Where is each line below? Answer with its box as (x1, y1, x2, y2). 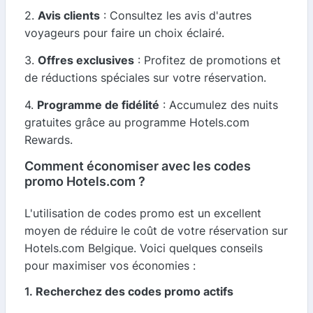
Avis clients (38, 8, 100, 22)
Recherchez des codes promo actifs (36, 284, 233, 298)
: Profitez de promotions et (134, 53, 281, 67)
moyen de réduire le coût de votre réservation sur (24, 224, 288, 238)
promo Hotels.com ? (24, 174, 145, 189)
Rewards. (24, 133, 73, 147)
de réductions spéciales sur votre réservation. (24, 71, 266, 85)
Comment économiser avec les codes (24, 159, 251, 173)
